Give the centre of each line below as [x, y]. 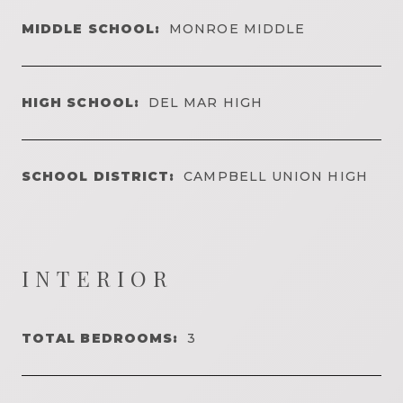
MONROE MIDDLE [237, 28]
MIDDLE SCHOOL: [91, 28]
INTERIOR [98, 278]
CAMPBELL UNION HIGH [276, 176]
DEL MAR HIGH [205, 102]
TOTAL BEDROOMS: [100, 338]
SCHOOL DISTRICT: [99, 176]
